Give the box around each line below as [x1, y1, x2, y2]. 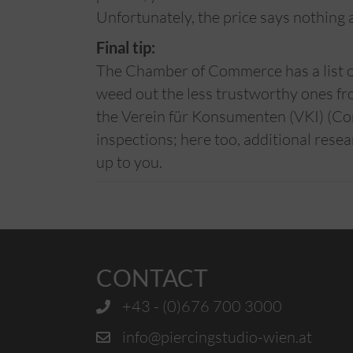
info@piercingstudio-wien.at [122, 327, 312, 347]
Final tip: [96, 38, 155, 57]
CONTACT [96, 263, 208, 292]
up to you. [96, 152, 162, 172]
